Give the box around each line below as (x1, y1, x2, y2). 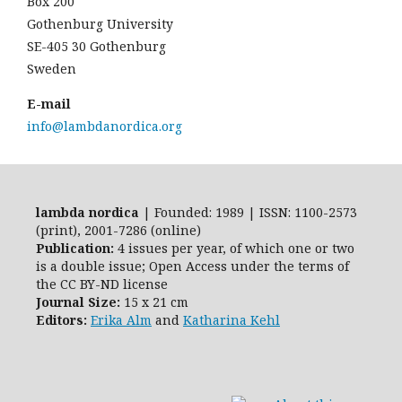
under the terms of (231, 258, 349, 275)
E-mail (27, 95, 71, 112)
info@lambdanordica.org (27, 118, 182, 135)
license (123, 275, 168, 293)
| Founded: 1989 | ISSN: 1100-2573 (139, 204, 357, 221)
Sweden (27, 60, 76, 77)
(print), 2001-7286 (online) (36, 222, 201, 239)
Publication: (36, 240, 114, 257)
